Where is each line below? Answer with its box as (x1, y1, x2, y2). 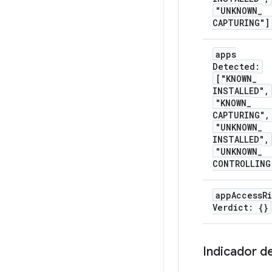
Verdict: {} (212, 202, 268, 214)
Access (231, 189, 262, 202)
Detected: (212, 61, 260, 73)
